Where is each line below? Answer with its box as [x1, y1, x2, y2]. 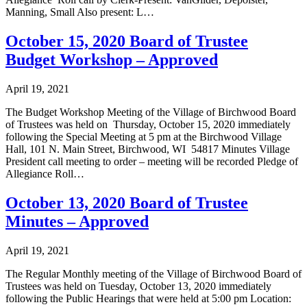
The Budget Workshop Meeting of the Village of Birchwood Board [5, 106, 296, 119]
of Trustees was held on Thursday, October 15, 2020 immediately [5, 119, 291, 131]
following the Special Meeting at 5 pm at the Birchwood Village [5, 131, 282, 143]
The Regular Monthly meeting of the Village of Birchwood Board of [5, 268, 302, 280]
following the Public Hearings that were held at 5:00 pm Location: [5, 293, 291, 305]
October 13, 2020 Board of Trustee [5, 194, 248, 212]
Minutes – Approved [5, 212, 149, 231]
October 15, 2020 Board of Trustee [5, 32, 248, 51]
